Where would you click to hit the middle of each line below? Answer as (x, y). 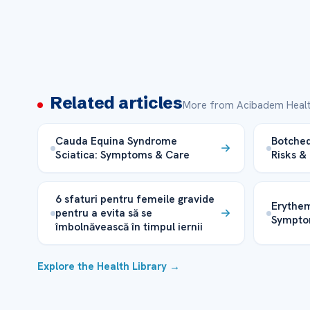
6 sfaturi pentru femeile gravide (135, 199)
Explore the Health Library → (108, 267)
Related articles (116, 103)
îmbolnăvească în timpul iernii (129, 227)
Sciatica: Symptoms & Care (122, 155)
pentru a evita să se (103, 213)
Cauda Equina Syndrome (116, 141)
